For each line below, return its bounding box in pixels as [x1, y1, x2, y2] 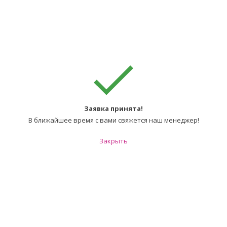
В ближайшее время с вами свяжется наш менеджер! [28, 116, 199, 125]
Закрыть [99, 136, 128, 145]
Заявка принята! [84, 104, 143, 113]
